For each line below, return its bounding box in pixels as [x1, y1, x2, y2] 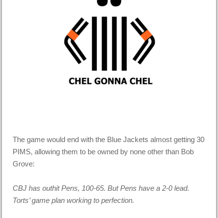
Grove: [13, 159, 35, 168]
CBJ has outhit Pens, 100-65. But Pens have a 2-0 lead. [13, 183, 190, 192]
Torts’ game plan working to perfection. [13, 196, 135, 204]
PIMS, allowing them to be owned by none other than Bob [13, 147, 194, 156]
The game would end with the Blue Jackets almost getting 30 [13, 135, 205, 144]
